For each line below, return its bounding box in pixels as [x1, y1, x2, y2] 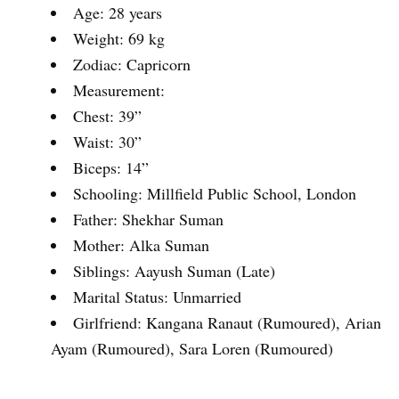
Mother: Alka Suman [73, 233, 209, 256]
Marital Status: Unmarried [73, 285, 241, 307]
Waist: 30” [73, 130, 142, 152]
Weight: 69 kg [73, 27, 165, 49]
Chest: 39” [73, 104, 142, 126]
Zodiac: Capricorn [73, 53, 191, 75]
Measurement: [73, 78, 165, 101]
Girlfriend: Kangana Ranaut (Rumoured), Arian [73, 311, 381, 333]
